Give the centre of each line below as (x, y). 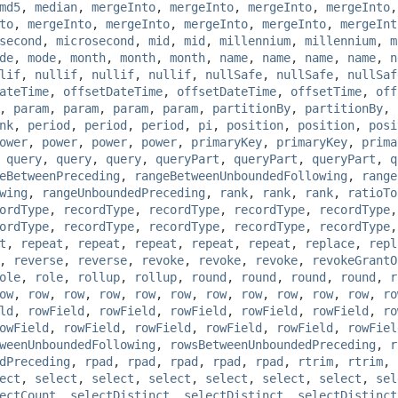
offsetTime (326, 91)
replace (330, 243)
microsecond (95, 40)
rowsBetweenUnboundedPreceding (273, 344)
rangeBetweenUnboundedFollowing (241, 175)
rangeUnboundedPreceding (123, 192)
